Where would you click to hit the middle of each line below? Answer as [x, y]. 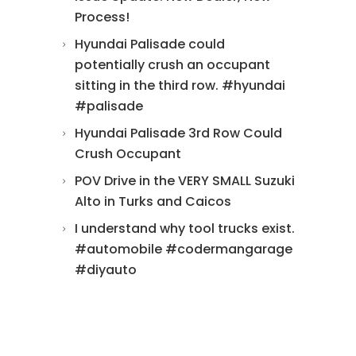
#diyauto [106, 270]
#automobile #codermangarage [184, 249]
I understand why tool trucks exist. [185, 228]
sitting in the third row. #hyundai [180, 85]
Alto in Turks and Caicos [153, 201]
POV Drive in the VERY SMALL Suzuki [185, 181]
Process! [102, 17]
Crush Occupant [128, 154]
